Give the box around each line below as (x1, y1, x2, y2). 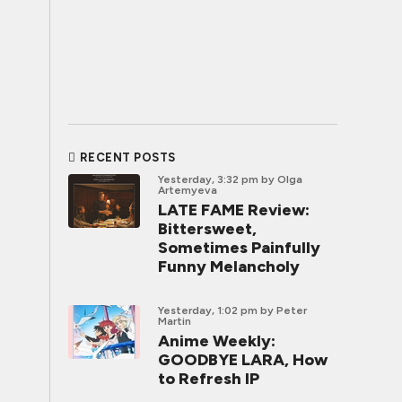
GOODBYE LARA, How (158, 350, 328, 370)
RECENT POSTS (79, 151, 176, 164)
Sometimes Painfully (158, 238, 320, 258)
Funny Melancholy (158, 257, 300, 276)
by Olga (261, 173, 302, 186)
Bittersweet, (158, 219, 257, 239)
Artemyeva (158, 184, 217, 197)
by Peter (260, 304, 307, 317)
